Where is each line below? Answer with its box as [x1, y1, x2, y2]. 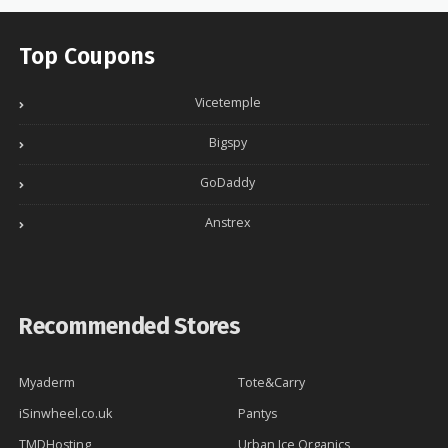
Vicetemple [194, 94, 261, 112]
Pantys [238, 405, 277, 423]
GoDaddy [200, 174, 255, 192]
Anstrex [204, 214, 251, 232]
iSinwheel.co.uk [19, 405, 112, 423]
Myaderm [19, 374, 75, 392]
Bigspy [208, 134, 247, 152]
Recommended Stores [19, 312, 241, 341]
